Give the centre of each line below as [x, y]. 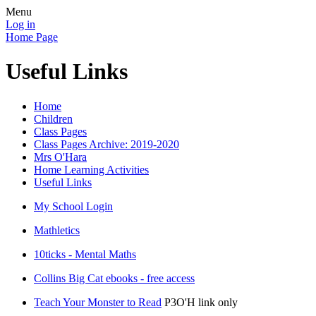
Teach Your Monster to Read [98, 302]
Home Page [32, 37]
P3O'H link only [201, 302]
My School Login [73, 206]
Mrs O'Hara [60, 157]
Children [53, 119]
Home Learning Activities [91, 169]
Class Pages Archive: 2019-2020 [107, 144]
